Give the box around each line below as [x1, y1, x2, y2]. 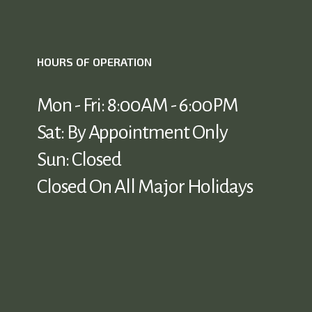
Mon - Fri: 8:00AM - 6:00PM [37, 95, 239, 116]
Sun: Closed [37, 149, 122, 171]
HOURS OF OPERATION [37, 55, 153, 69]
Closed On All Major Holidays [37, 176, 253, 198]
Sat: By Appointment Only [37, 122, 228, 143]
